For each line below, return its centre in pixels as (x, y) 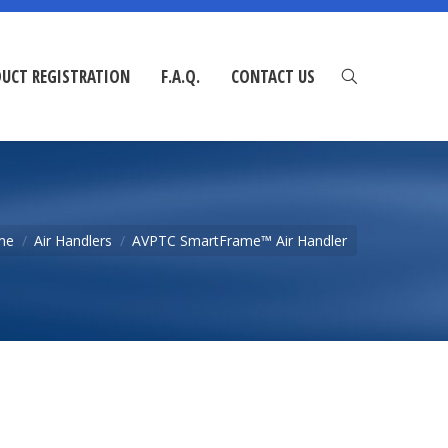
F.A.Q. (180, 77)
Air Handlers (73, 240)
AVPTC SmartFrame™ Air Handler (239, 240)
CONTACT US (273, 77)
